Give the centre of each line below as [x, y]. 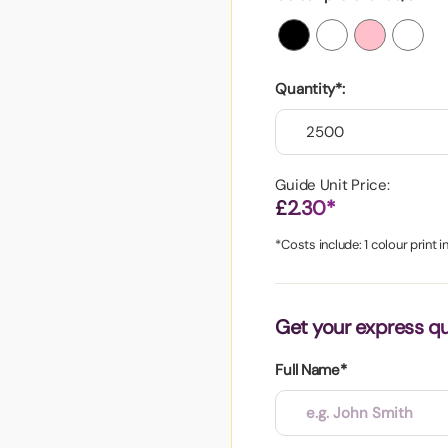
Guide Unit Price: [332, 184]
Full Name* [311, 369]
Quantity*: [310, 88]
